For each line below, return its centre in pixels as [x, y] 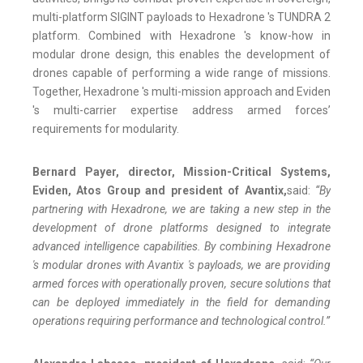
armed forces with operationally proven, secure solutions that [181, 283]
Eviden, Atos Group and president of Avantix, [160, 190]
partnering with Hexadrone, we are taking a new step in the [181, 209]
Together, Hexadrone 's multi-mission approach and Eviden [181, 91]
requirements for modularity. [106, 128]
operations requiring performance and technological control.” [181, 320]
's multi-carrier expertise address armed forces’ [181, 110]
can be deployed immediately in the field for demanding [181, 302]
